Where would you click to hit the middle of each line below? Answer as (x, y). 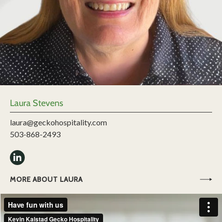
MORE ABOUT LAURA (46, 180)
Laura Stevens (36, 103)
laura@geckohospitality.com (58, 122)
